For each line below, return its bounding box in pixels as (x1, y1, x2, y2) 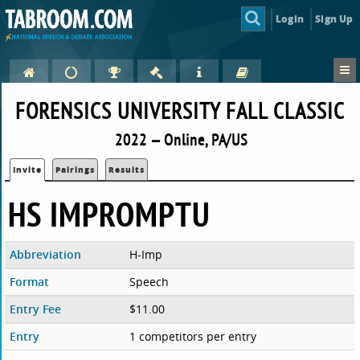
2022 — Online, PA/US (115, 129, 248, 150)
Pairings (55, 164, 96, 176)
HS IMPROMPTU (8, 192, 211, 237)
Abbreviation (10, 247, 82, 263)
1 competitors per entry (129, 329, 256, 345)
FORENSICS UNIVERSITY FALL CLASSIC (14, 96, 345, 126)
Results (108, 164, 145, 176)
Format (10, 274, 50, 290)
